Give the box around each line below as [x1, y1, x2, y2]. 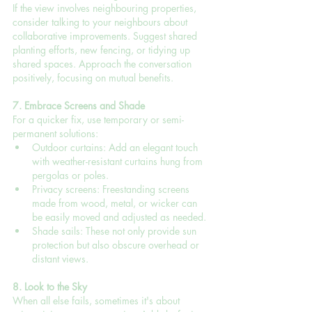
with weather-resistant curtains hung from [32, 154, 205, 168]
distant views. [32, 251, 88, 265]
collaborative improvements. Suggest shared [13, 29, 200, 42]
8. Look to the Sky [13, 279, 87, 293]
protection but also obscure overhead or [32, 237, 202, 251]
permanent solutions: [13, 126, 98, 140]
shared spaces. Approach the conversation [13, 56, 194, 70]
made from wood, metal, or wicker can [32, 196, 200, 210]
